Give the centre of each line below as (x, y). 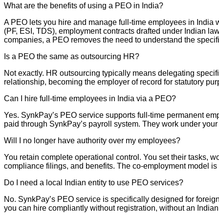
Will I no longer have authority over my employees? (92, 141)
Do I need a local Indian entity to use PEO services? (94, 183)
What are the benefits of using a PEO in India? (84, 6)
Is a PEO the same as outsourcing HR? (72, 57)
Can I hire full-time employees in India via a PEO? (90, 99)
